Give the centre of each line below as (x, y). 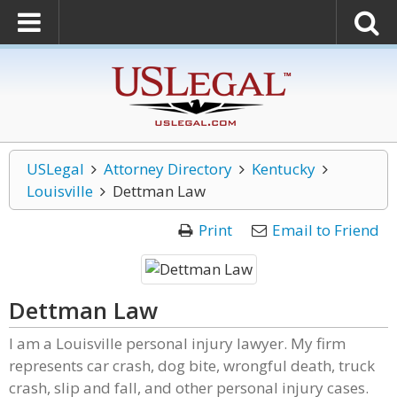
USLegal (55, 169)
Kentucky (283, 169)
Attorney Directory (167, 169)
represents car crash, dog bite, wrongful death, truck (192, 366)
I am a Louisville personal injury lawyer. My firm (177, 343)
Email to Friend (326, 230)
